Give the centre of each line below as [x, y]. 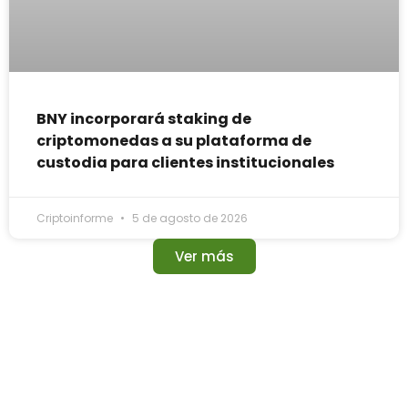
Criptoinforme [76, 219]
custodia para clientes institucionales [185, 163]
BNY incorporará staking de [144, 119]
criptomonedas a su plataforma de [174, 141]
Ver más [204, 257]
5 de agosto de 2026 [189, 219]
